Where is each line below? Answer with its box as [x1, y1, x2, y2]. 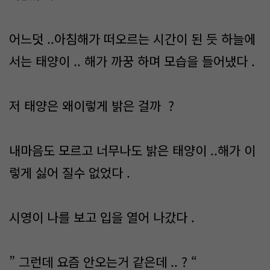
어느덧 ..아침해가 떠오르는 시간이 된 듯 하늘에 [9, 30, 256, 48]
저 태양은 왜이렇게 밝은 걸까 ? [9, 96, 178, 115]
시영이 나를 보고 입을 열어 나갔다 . [9, 208, 195, 226]
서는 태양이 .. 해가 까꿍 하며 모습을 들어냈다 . [9, 52, 255, 70]
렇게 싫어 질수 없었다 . [9, 163, 130, 181]
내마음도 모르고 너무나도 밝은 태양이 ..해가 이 [9, 141, 256, 159]
